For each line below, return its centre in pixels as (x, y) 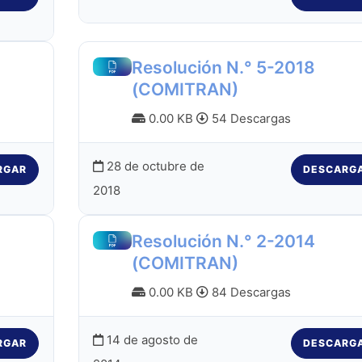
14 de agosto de (151, 340)
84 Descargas (250, 292)
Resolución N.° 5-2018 (223, 67)
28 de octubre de (154, 166)
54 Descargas (250, 118)
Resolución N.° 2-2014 (223, 241)
